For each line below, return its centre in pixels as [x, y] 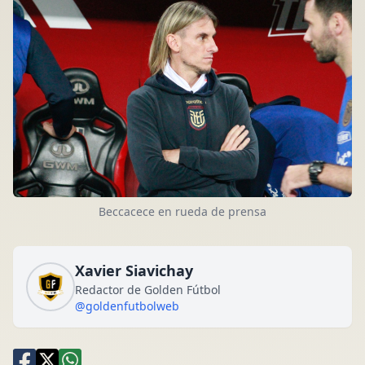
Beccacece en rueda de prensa [182, 212]
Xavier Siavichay [134, 271]
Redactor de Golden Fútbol [148, 290]
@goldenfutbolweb [127, 306]
